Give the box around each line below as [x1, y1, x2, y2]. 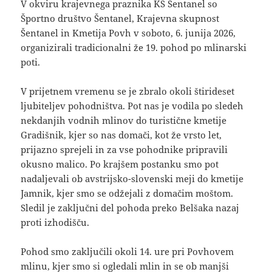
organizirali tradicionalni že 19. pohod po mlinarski [21, 41, 247, 54]
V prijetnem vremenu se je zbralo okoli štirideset [21, 85, 235, 98]
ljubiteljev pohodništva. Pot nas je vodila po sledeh [21, 100, 244, 112]
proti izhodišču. [21, 216, 90, 229]
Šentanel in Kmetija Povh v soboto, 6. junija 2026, [21, 27, 236, 39]
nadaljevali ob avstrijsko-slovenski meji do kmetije [21, 172, 244, 185]
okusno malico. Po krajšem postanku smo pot [21, 158, 219, 171]
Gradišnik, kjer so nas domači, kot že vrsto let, [21, 129, 222, 141]
